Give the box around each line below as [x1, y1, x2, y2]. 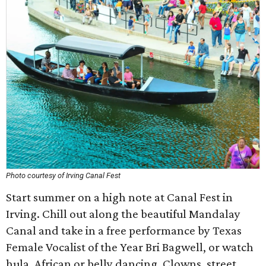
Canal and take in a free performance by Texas [6, 223, 242, 237]
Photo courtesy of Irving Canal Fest [6, 171, 121, 180]
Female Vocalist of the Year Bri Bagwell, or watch [6, 240, 254, 254]
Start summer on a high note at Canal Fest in [6, 190, 233, 204]
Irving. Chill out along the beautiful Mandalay [6, 207, 240, 221]
